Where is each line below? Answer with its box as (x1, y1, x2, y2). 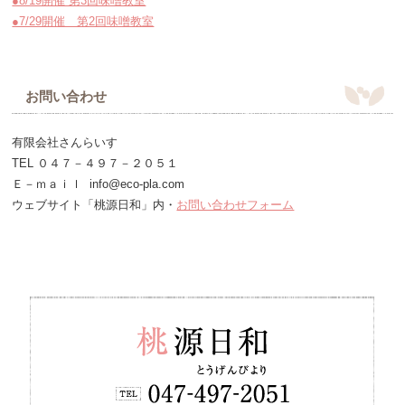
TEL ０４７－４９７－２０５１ (12, 156, 179, 170)
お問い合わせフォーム (176, 198, 295, 212)
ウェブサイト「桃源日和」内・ (12, 198, 177, 212)
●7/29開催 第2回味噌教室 (12, 14, 155, 28)
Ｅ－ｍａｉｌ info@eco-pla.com (12, 177, 185, 191)
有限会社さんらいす (12, 136, 118, 149)
